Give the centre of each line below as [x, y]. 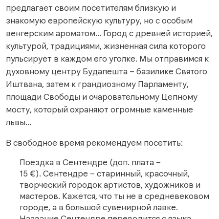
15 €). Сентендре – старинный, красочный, [105, 174]
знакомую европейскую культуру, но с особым [99, 21]
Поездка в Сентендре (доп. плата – [90, 163]
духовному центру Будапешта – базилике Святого [107, 72]
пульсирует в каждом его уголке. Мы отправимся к [107, 59]
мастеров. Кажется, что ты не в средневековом [114, 196]
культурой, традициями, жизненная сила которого [106, 46]
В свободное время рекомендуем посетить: [94, 143]
